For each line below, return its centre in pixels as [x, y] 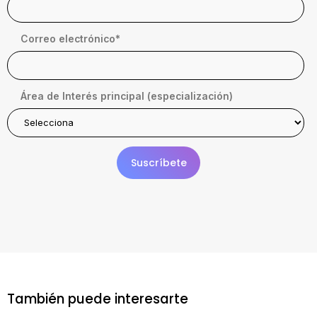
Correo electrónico [68, 39]
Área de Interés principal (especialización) [127, 97]
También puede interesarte [97, 299]
